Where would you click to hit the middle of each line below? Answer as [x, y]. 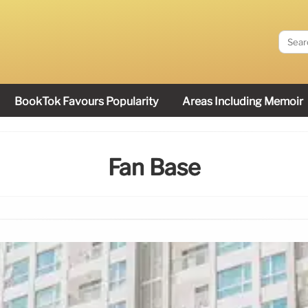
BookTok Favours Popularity [86, 101]
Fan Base [154, 168]
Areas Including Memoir [243, 101]
